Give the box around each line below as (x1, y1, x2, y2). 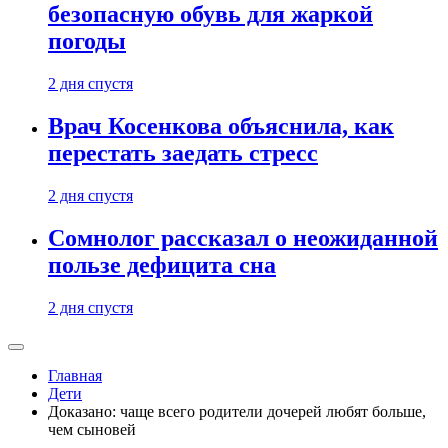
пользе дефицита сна (48, 252, 276, 279)
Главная (48, 367, 102, 384)
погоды (48, 28, 126, 55)
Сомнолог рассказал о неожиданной (48, 225, 438, 252)
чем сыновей (48, 421, 136, 438)
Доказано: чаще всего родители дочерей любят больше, (48, 403, 426, 420)
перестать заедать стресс (48, 140, 318, 167)
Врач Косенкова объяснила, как (48, 113, 394, 140)
